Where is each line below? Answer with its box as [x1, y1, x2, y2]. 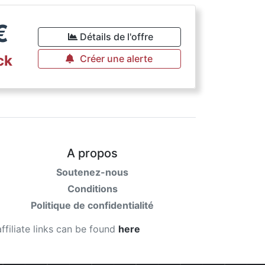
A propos [67, 146, 118, 160]
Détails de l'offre [79, 31, 153, 43]
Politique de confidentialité [31, 199, 154, 211]
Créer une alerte [80, 53, 153, 64]
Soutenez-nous [56, 166, 128, 178]
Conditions [67, 183, 118, 195]
